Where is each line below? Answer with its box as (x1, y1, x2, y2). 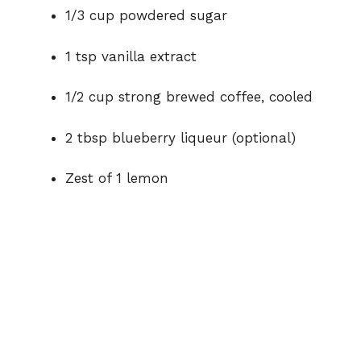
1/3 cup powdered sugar (65, 7, 227, 24)
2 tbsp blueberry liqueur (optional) (65, 129, 296, 146)
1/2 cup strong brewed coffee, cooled (65, 89, 313, 106)
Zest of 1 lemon (65, 170, 168, 187)
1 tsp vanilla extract (65, 48, 197, 64)
